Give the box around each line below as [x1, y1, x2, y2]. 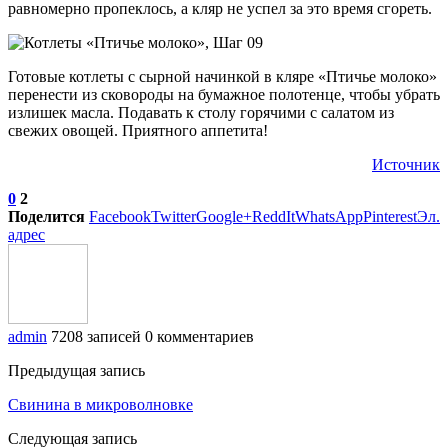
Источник [372, 155, 440, 173]
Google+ [196, 207, 252, 225]
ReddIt [252, 207, 295, 225]
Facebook [89, 207, 151, 225]
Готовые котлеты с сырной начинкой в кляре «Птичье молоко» [8, 67, 437, 85]
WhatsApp [295, 207, 363, 225]
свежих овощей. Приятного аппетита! [8, 121, 268, 139]
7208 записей [51, 327, 141, 345]
